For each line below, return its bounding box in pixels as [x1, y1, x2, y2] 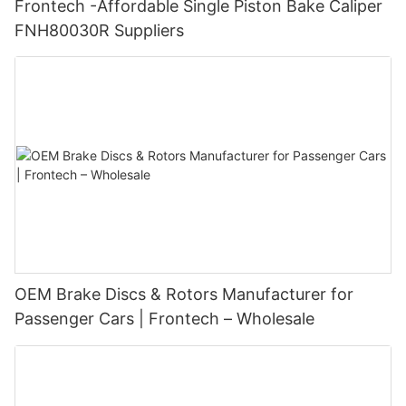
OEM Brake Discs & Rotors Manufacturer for [14, 285, 353, 304]
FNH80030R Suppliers [14, 20, 184, 40]
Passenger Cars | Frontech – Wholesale [14, 309, 314, 329]
